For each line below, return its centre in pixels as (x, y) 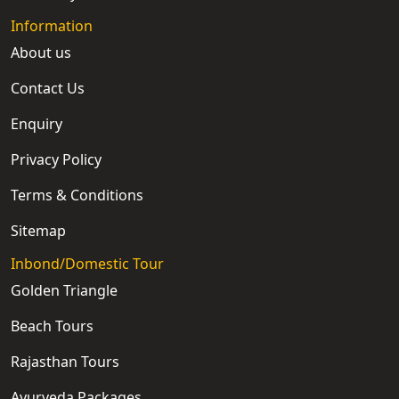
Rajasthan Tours (65, 362)
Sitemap (38, 231)
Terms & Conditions (77, 195)
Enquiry (37, 124)
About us (41, 53)
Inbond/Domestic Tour (87, 264)
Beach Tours (52, 326)
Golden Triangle (64, 291)
